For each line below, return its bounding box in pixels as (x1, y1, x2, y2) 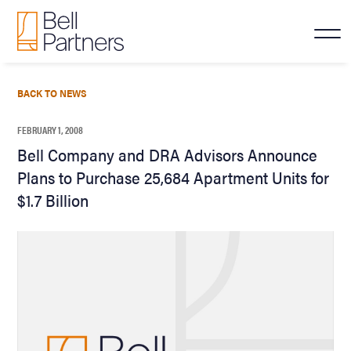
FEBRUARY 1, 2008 (17, 121, 84, 137)
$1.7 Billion (17, 187, 89, 212)
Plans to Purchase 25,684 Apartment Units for (17, 165, 330, 189)
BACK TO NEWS (17, 85, 88, 100)
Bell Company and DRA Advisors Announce (17, 142, 318, 166)
